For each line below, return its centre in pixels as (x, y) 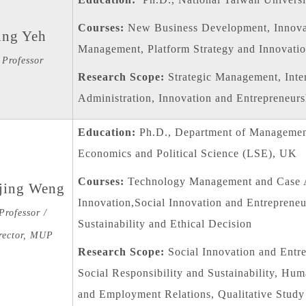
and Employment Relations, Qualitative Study (191, 294)
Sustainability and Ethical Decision (165, 224)
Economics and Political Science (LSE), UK (187, 154)
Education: (107, 133)
